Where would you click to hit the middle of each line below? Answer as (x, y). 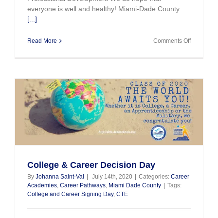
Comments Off (172, 41)
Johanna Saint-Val (60, 176)
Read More (42, 41)
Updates (201, 58)
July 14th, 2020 (112, 176)
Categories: (155, 176)
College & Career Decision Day (91, 165)
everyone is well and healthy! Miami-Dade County (103, 9)
